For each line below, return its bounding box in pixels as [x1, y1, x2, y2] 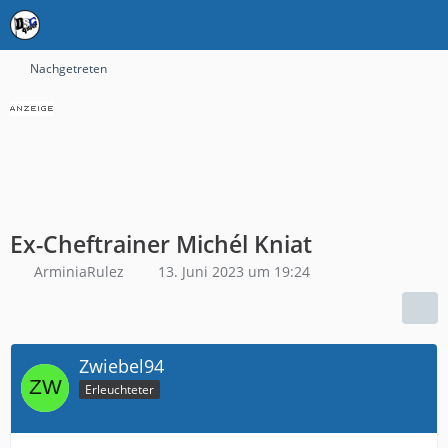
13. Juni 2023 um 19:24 [158, 262, 310, 281]
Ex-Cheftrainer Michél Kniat [10, 228, 312, 260]
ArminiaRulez [34, 262, 124, 281]
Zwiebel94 [79, 354, 164, 378]
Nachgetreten [30, 60, 107, 77]
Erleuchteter [85, 380, 154, 398]
